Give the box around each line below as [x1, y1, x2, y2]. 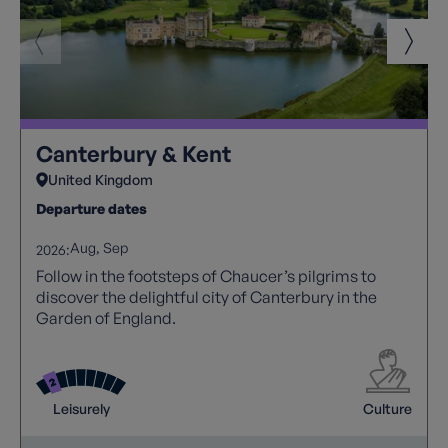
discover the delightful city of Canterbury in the [36, 286, 377, 307]
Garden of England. [36, 307, 176, 328]
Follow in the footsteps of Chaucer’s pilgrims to [36, 265, 376, 286]
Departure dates [36, 199, 147, 217]
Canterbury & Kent [36, 139, 231, 167]
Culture [363, 399, 412, 417]
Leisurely [52, 399, 110, 417]
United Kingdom [48, 170, 153, 188]
